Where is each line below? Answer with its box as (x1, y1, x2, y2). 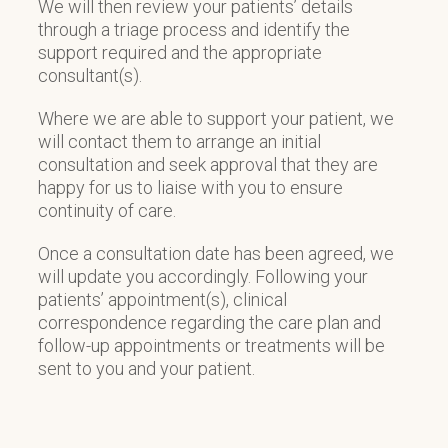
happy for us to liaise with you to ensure (38, 176, 343, 198)
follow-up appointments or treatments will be (38, 334, 385, 356)
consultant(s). (38, 64, 142, 86)
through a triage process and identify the (38, 18, 350, 40)
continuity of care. (38, 199, 176, 221)
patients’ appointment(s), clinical (38, 288, 287, 310)
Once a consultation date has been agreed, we (38, 242, 394, 264)
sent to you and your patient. (38, 357, 255, 379)
